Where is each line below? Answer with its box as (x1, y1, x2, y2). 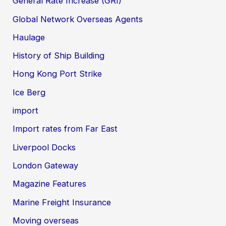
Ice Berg (13, 87, 46, 97)
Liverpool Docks (13, 142, 76, 152)
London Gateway (13, 160, 79, 171)
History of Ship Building (13, 50, 105, 61)
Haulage (13, 32, 45, 42)
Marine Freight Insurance (13, 197, 111, 207)
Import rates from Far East (13, 124, 118, 134)
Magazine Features (13, 179, 87, 189)
